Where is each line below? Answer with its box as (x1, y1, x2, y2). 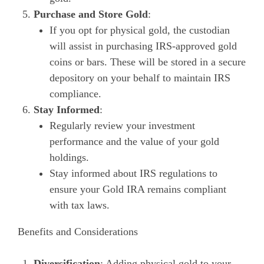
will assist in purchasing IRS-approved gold (49, 39, 237, 52)
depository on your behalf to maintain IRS (49, 71, 230, 84)
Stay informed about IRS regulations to (49, 167, 217, 179)
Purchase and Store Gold (34, 8, 148, 20)
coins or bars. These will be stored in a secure (49, 55, 246, 68)
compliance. (49, 87, 101, 100)
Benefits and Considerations (18, 225, 138, 237)
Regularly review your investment (49, 119, 195, 131)
